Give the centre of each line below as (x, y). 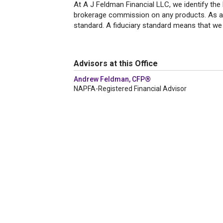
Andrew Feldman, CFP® (112, 79)
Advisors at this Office (116, 63)
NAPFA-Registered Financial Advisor (130, 89)
